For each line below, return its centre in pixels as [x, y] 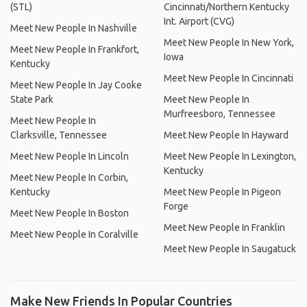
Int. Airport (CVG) [199, 21]
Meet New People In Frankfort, [75, 49]
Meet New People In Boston [70, 213]
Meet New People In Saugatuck [230, 249]
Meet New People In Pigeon [222, 192]
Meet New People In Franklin [224, 228]
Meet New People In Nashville [74, 28]
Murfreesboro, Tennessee [220, 114]
